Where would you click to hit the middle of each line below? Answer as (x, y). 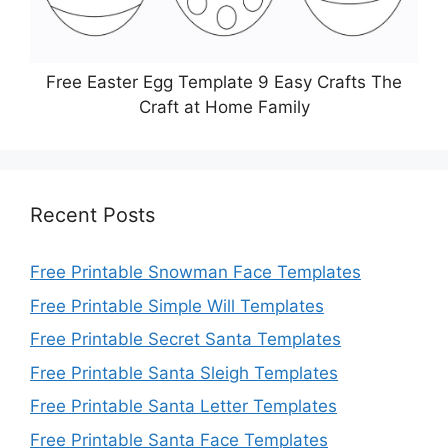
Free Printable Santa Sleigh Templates (184, 372)
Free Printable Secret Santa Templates (185, 339)
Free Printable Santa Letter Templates (183, 406)
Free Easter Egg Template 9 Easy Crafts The (224, 82)
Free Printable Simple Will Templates (177, 305)
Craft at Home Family (224, 107)
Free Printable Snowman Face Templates (195, 272)
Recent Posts (92, 215)
